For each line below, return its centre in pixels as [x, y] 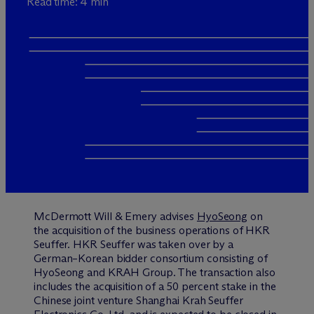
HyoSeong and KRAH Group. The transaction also [155, 273]
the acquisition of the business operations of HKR [152, 231]
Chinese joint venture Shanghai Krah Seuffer [138, 301]
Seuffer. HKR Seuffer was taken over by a [134, 245]
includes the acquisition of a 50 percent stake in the [155, 287]
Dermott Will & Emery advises [123, 217]
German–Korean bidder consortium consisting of [151, 259]
